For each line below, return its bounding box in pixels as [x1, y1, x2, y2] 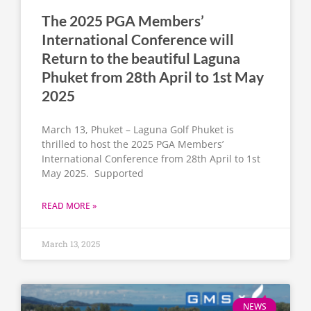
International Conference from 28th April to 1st [42, 152, 260, 166]
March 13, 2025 [42, 238, 100, 250]
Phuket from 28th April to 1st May [42, 68, 264, 86]
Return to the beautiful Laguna [42, 49, 240, 67]
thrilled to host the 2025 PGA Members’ [42, 137, 224, 151]
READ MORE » [42, 200, 96, 212]
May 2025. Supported [42, 167, 144, 180]
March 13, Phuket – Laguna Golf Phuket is [42, 123, 234, 137]
